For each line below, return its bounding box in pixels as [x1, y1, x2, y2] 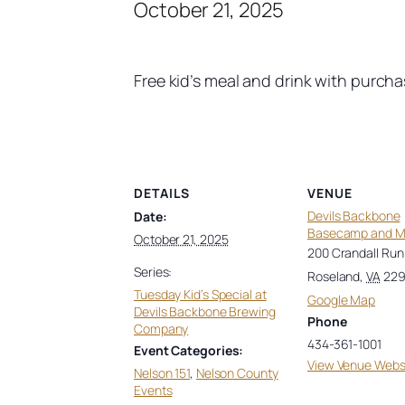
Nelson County [195, 363, 278, 381]
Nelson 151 [134, 363, 191, 381]
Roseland [307, 267, 361, 285]
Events [134, 381, 173, 399]
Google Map [307, 290, 376, 308]
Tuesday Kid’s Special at [134, 285, 267, 303]
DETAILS [134, 184, 190, 202]
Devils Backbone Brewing [134, 302, 276, 320]
